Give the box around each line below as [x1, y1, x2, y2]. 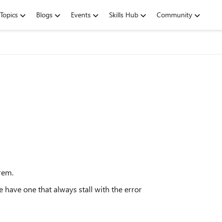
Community [157, 10, 192, 19]
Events [71, 10, 91, 19]
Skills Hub [109, 10, 138, 19]
